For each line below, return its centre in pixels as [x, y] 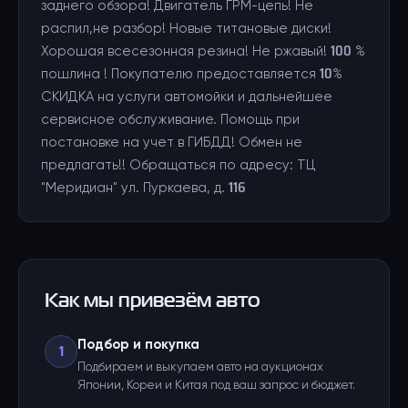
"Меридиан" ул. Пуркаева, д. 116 [143, 188]
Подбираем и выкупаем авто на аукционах [200, 367]
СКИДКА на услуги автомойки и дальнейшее [187, 97]
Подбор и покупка [138, 345]
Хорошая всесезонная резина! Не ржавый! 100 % [203, 51]
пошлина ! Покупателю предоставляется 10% [192, 74]
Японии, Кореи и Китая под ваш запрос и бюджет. [216, 386]
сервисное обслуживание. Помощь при [170, 120]
